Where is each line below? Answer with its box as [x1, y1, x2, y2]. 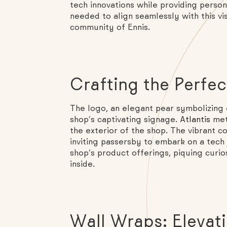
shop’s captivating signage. [69, 115, 180, 125]
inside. [69, 159, 95, 170]
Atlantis [179, 115, 213, 125]
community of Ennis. [69, 22, 150, 32]
